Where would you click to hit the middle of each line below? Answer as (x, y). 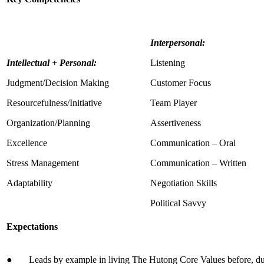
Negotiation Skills (184, 183)
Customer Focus (181, 83)
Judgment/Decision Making (58, 83)
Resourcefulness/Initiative (54, 103)
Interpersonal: (178, 43)
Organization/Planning (48, 123)
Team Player (174, 103)
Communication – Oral (193, 143)
